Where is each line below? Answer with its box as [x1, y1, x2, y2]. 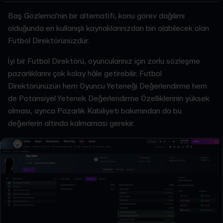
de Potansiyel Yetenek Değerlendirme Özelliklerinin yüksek [8, 93, 210, 104]
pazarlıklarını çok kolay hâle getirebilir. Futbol [8, 68, 162, 79]
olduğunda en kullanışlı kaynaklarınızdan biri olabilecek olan [8, 23, 209, 33]
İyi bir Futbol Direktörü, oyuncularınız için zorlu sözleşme [8, 56, 200, 66]
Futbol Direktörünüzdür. [8, 35, 91, 46]
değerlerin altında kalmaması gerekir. [8, 118, 134, 128]
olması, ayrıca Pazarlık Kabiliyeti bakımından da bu [8, 106, 182, 116]
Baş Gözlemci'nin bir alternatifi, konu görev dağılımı [8, 10, 185, 21]
